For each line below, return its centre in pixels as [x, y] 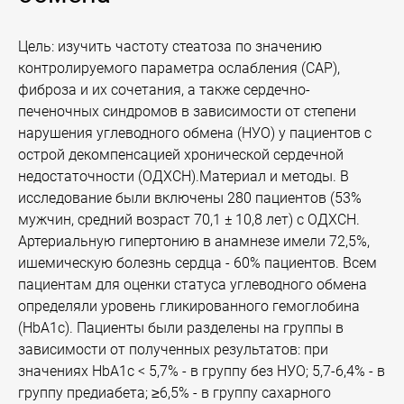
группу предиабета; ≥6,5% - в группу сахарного [174, 393]
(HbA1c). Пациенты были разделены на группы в [181, 328]
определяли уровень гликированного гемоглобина [189, 306]
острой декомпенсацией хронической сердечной [181, 155]
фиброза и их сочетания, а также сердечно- [164, 90]
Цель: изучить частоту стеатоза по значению [170, 46]
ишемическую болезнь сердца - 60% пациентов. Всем [197, 263]
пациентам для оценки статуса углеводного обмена [193, 285]
